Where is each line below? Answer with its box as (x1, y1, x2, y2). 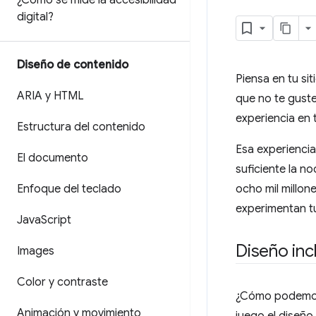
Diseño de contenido (17, 58, 128, 72)
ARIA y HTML (17, 89, 84, 103)
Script (41, 213, 71, 227)
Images (17, 244, 54, 258)
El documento (17, 151, 88, 165)
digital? (17, 10, 54, 24)
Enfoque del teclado (17, 182, 121, 196)
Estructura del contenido (17, 120, 145, 134)
